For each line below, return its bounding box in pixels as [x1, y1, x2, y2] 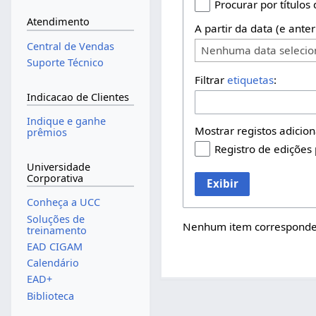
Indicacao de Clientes [26, 90, 129, 104]
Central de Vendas [26, 39, 114, 54]
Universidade [26, 159, 90, 174]
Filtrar [195, 72, 228, 87]
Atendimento [26, 15, 90, 29]
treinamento [26, 223, 87, 237]
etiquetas [227, 72, 274, 87]
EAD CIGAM [26, 239, 83, 253]
